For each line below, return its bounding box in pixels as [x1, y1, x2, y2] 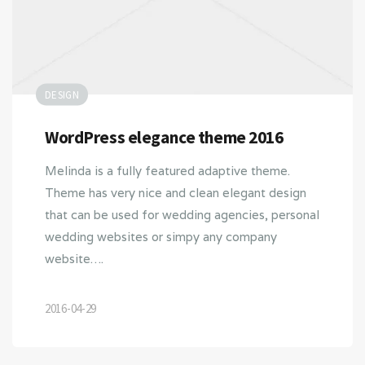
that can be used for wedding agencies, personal [45, 206, 319, 222]
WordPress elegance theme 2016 [45, 125, 284, 148]
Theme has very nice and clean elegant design [45, 184, 306, 200]
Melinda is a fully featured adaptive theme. [45, 162, 290, 178]
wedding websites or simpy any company [45, 228, 277, 244]
